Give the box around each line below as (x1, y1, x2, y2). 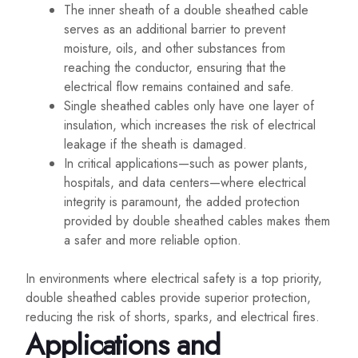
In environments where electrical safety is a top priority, (26, 269, 322, 288)
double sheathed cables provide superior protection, (26, 288, 311, 308)
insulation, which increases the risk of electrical (64, 116, 316, 135)
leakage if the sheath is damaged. (64, 135, 247, 154)
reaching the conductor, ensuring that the (64, 58, 286, 78)
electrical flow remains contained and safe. (64, 78, 294, 97)
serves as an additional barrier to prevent (64, 20, 285, 39)
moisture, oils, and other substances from (64, 39, 285, 58)
